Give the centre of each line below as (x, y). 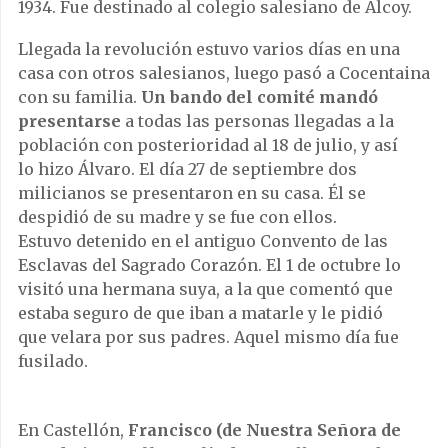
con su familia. (79, 96)
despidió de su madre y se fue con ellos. (177, 216)
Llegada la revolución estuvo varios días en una (209, 48)
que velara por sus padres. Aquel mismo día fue (208, 336)
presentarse (69, 120)
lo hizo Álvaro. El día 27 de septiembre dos (187, 168)
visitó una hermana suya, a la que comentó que (205, 288)
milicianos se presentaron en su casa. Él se (192, 192)
